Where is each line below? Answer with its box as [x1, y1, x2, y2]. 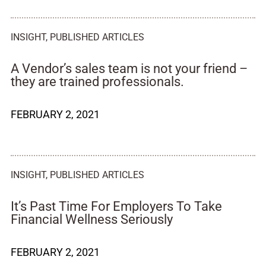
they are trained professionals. [11, 74, 184, 89]
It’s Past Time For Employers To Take [11, 199, 222, 214]
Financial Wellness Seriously [11, 212, 173, 227]
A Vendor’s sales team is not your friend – [11, 61, 248, 76]
